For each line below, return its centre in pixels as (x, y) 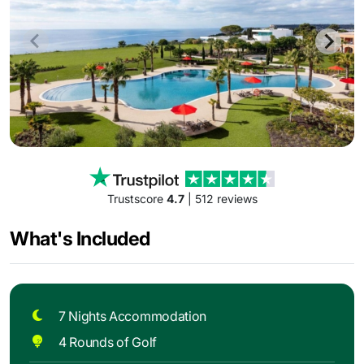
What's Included (80, 239)
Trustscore (136, 199)
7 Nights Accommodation (132, 316)
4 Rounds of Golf (108, 342)
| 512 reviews (221, 199)
